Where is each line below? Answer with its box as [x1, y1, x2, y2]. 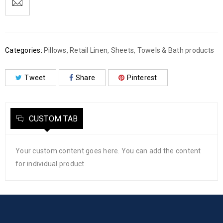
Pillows [43, 46, 67, 55]
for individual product [15, 160, 85, 168]
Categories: [5, 46, 42, 55]
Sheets [111, 46, 134, 55]
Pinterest [127, 74, 157, 82]
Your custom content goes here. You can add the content [15, 147, 201, 155]
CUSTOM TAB [26, 114, 78, 124]
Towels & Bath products [137, 46, 214, 55]
